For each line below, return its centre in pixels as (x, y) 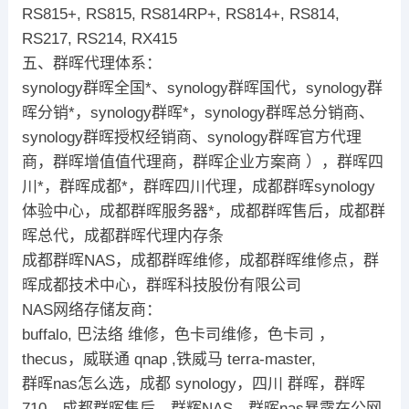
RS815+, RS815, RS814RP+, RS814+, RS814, (180, 14)
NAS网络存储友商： (91, 309)
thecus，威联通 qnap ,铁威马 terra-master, (168, 359)
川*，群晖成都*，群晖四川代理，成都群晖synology (198, 186)
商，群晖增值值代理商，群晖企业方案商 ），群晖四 (202, 162)
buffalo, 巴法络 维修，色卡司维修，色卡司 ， (178, 334)
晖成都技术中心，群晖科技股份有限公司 (161, 285)
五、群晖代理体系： (91, 63)
